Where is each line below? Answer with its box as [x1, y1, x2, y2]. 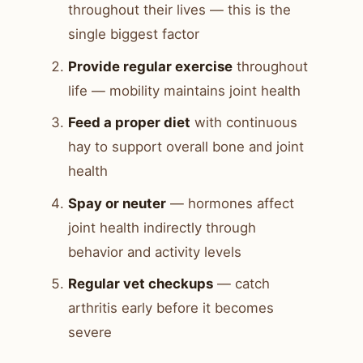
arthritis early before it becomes [68, 300, 274, 317]
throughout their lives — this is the [68, 2, 291, 19]
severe [68, 324, 112, 341]
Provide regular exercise [68, 58, 233, 75]
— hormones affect [166, 194, 294, 211]
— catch [213, 275, 270, 293]
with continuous [190, 114, 297, 131]
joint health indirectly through [68, 219, 256, 236]
